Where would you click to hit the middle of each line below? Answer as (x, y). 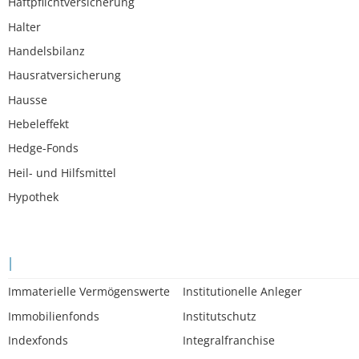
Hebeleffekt (38, 124)
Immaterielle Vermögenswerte (89, 292)
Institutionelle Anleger (243, 292)
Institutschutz (220, 316)
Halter (24, 26)
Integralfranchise (229, 340)
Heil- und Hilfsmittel (62, 172)
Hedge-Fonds (43, 148)
